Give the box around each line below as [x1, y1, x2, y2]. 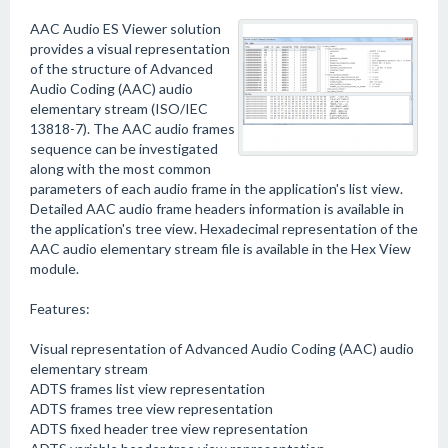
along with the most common [30, 160, 211, 177]
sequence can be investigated [30, 140, 218, 157]
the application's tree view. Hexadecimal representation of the [30, 220, 418, 237]
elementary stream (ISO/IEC [30, 100, 208, 117]
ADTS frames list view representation [30, 380, 265, 397]
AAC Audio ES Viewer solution [30, 20, 221, 37]
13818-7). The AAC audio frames [30, 120, 235, 137]
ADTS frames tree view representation [30, 400, 273, 417]
